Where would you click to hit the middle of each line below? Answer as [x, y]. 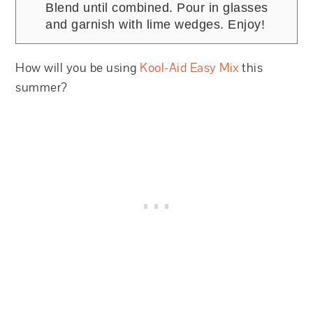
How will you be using [78, 68]
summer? [42, 88]
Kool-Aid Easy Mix [189, 68]
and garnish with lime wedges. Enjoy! [155, 25]
